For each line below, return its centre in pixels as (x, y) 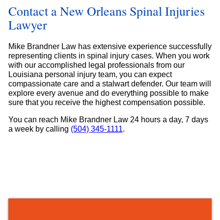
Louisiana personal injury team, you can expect (90, 75)
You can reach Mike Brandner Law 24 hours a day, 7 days (108, 120)
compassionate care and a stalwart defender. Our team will (110, 84)
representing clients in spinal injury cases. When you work (109, 56)
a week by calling (39, 129)
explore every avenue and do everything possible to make (108, 93)
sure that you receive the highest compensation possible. (107, 103)
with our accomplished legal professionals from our (96, 65)
